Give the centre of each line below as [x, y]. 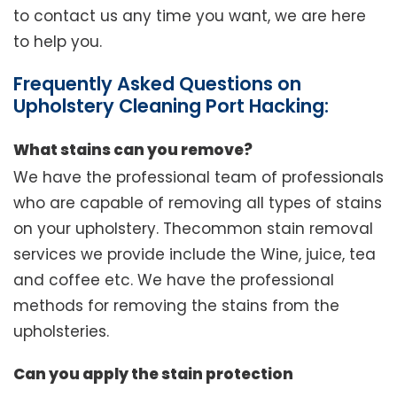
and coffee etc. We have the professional [174, 280]
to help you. [58, 42]
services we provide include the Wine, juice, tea [195, 255]
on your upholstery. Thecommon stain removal [193, 229]
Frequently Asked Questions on [157, 84]
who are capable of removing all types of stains [198, 203]
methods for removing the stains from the [176, 306]
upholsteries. [61, 332]
